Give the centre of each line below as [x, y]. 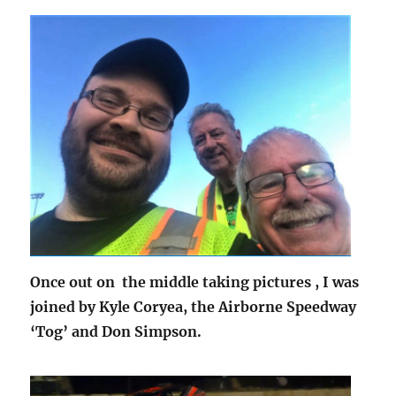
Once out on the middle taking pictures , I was [195, 282]
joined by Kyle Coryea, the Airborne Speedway [194, 307]
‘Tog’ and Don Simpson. [116, 332]
